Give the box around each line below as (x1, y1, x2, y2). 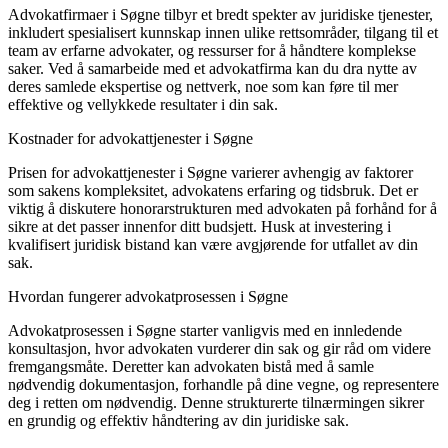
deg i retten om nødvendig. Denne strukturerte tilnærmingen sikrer (8, 393, 424, 411)
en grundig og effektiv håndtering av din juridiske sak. (8, 411, 349, 429)
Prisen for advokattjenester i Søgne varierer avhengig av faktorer (8, 163, 413, 181)
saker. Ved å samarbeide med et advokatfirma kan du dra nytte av (8, 59, 417, 77)
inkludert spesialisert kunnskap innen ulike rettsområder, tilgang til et (8, 23, 438, 41)
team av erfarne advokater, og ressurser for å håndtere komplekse (8, 41, 416, 59)
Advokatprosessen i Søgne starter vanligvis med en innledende (8, 321, 402, 339)
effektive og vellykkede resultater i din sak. (8, 95, 278, 113)
